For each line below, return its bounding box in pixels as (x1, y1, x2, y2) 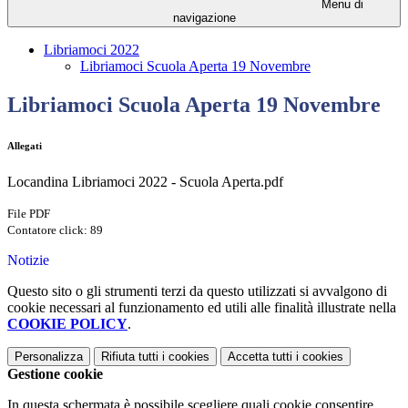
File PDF (7, 207, 50, 221)
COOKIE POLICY (7, 316, 127, 332)
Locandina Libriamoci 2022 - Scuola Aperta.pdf (7, 174, 283, 190)
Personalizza (15, 350, 83, 364)
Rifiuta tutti (101, 350, 158, 364)
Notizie (7, 252, 49, 269)
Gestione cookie (7, 366, 103, 382)
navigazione (172, 11, 236, 25)
